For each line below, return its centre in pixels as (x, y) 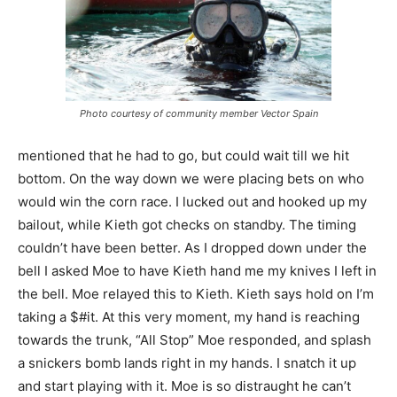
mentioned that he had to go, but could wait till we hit (183, 155)
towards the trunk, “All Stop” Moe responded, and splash (195, 339)
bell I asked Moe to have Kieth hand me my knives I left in (197, 270)
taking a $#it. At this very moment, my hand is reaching (189, 316)
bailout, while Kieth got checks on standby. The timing (187, 224)
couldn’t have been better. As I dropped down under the (192, 247)
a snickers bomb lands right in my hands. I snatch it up (187, 362)
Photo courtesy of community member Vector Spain (198, 113)
